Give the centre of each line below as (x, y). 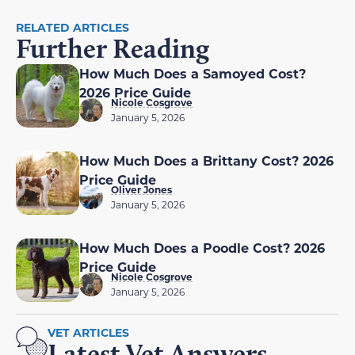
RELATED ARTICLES (73, 28)
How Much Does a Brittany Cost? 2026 (206, 161)
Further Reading (113, 49)
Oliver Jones (141, 190)
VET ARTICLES (88, 333)
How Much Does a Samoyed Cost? (193, 74)
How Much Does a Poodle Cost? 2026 (202, 248)
